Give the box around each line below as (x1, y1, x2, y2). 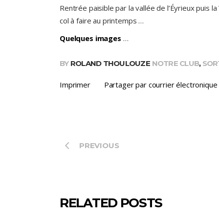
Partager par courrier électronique (104, 80, 218, 89)
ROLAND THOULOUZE (70, 58, 150, 68)
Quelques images (60, 33, 121, 43)
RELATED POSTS (60, 195, 163, 211)
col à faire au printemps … (60, 16, 144, 25)
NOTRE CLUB (152, 58, 199, 68)
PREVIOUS (79, 141, 119, 150)
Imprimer (60, 80, 90, 89)
